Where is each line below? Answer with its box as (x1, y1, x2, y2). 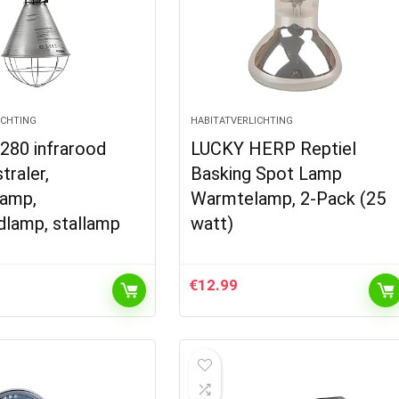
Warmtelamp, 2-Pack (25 (191, 188, 387, 209)
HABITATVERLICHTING (191, 115, 294, 126)
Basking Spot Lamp (191, 163, 343, 184)
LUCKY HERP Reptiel (191, 138, 357, 159)
